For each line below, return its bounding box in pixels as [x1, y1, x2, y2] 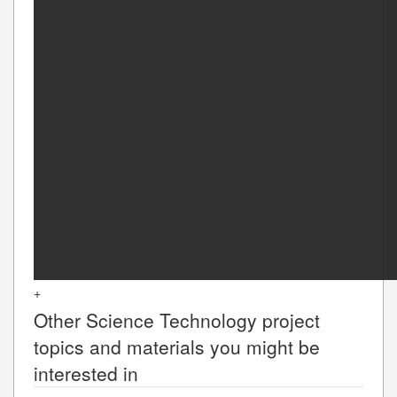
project [257, 306, 320, 333]
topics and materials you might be [34, 332, 320, 360]
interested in [34, 359, 138, 386]
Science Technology [86, 306, 257, 333]
